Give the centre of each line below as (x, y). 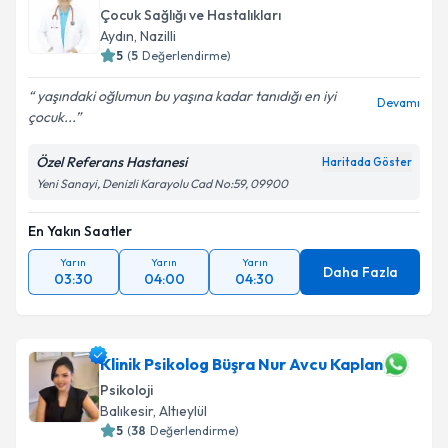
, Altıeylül (180, 411)
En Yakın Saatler (80, 231)
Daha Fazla (360, 272)
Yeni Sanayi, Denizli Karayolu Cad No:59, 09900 (162, 183)
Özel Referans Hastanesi (111, 162)
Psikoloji (126, 390)
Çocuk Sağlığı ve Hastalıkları (190, 15)
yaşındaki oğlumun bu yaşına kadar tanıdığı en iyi (185, 96)
